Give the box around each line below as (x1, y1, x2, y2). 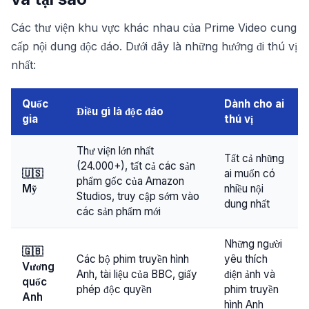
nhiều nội (224, 182, 263, 195)
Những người (224, 237, 282, 250)
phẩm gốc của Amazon (77, 175, 184, 188)
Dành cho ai (224, 97, 284, 110)
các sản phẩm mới (77, 205, 161, 218)
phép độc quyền (77, 283, 152, 296)
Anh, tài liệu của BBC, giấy (77, 268, 197, 281)
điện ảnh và (224, 268, 275, 281)
